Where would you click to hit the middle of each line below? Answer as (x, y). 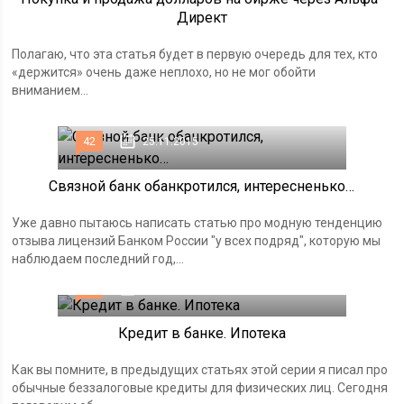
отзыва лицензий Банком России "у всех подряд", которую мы (197, 241)
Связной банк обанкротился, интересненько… (202, 186)
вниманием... (50, 90)
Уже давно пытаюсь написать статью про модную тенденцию (197, 223)
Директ (202, 18)
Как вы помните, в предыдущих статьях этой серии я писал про (200, 370)
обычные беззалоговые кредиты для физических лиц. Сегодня (200, 388)
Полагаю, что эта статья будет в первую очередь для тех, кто (195, 54)
